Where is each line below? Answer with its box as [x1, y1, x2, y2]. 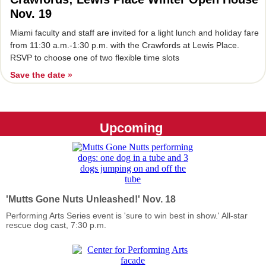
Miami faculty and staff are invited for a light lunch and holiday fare [10, 28, 259, 37]
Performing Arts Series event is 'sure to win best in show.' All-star [6, 211, 248, 220]
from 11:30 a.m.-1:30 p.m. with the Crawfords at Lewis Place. [10, 40, 239, 50]
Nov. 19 [10, 7, 52, 20]
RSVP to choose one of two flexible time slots [10, 53, 179, 62]
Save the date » [10, 70, 72, 80]
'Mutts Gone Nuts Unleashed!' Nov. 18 [6, 194, 176, 204]
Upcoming [100, 121, 166, 135]
